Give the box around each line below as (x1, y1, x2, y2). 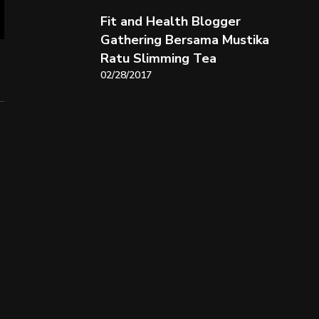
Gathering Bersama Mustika (100, 31, 269, 48)
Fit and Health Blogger (100, 13, 241, 30)
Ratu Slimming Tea (100, 50, 216, 67)
